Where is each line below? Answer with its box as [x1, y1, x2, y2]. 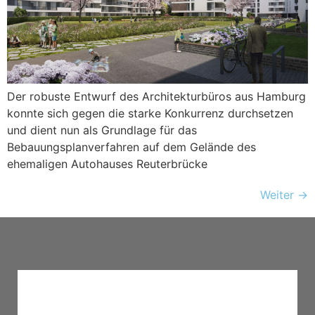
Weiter [260, 187, 297, 202]
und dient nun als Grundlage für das [7, 122, 197, 137]
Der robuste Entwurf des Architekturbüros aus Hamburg [7, 89, 306, 103]
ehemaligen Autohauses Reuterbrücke [7, 156, 207, 171]
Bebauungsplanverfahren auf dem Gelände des [7, 139, 256, 154]
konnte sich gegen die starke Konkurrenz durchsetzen [7, 105, 293, 120]
